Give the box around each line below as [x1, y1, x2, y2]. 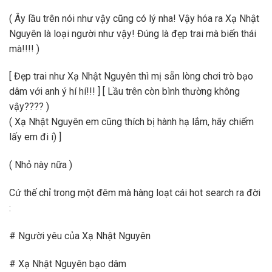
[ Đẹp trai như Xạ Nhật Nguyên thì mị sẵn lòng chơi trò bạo [9, 70, 253, 83]
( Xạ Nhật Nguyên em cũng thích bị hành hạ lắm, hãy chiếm [9, 116, 254, 128]
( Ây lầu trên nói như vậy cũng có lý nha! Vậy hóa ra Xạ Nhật [9, 12, 259, 24]
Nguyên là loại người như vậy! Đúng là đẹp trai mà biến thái [9, 27, 256, 39]
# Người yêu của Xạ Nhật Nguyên [9, 229, 151, 242]
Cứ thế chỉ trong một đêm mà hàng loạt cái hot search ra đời [9, 187, 260, 199]
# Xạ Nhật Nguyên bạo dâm [9, 257, 126, 270]
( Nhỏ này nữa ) [9, 159, 72, 171]
